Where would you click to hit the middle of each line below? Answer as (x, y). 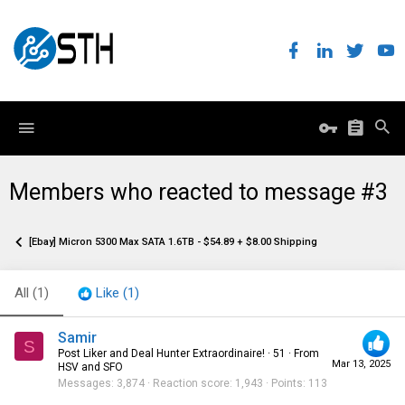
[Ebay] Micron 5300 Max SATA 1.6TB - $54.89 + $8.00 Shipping (173, 242)
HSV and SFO (90, 367)
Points (287, 384)
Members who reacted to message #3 (198, 192)
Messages (85, 384)
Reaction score (191, 384)
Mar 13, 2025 (361, 364)
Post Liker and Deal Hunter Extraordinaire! (161, 354)
